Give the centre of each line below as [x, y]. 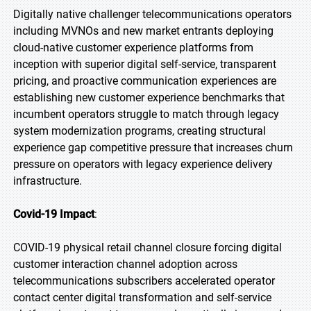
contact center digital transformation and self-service [142, 297]
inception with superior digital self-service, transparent [145, 64]
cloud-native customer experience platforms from [133, 48]
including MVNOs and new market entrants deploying [143, 31]
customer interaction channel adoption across [125, 264]
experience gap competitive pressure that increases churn [153, 148]
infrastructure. [48, 181]
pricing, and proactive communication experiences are [145, 81]
